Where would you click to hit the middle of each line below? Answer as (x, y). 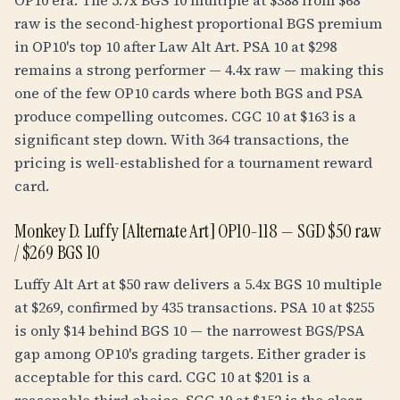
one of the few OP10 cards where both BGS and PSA (188, 93)
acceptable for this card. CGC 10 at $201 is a (162, 377)
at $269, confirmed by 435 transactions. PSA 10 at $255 (194, 307)
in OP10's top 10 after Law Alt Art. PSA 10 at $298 (175, 46)
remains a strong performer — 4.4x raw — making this (199, 70)
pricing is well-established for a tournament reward (193, 162)
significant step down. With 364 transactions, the (182, 139)
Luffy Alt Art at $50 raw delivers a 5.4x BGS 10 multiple (198, 284)
